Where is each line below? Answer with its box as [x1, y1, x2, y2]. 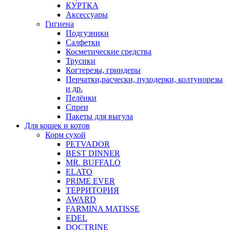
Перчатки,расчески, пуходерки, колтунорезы [66, 74, 223, 84]
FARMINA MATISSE [66, 204, 140, 213]
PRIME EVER [66, 176, 115, 185]
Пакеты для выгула [66, 111, 133, 121]
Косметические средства [66, 47, 151, 56]
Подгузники [66, 28, 109, 37]
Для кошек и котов [25, 121, 90, 130]
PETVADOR [66, 139, 110, 148]
